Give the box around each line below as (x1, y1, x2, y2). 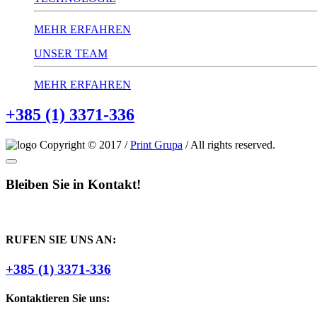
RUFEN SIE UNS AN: (6, 234, 116, 246)
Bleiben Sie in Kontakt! (6, 177, 141, 192)
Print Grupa (130, 138, 183, 151)
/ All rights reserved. (183, 138, 275, 151)
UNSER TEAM (34, 47, 108, 59)
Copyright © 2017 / (37, 138, 130, 151)
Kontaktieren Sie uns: (6, 292, 110, 304)
